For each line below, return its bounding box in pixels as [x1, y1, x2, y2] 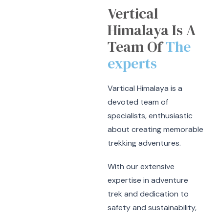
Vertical [108, 3, 158, 23]
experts [108, 53, 157, 73]
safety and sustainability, [108, 202, 197, 213]
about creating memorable [108, 124, 204, 134]
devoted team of [108, 97, 169, 107]
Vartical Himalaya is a [108, 83, 183, 93]
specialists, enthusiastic [108, 110, 193, 121]
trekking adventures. [108, 138, 181, 148]
